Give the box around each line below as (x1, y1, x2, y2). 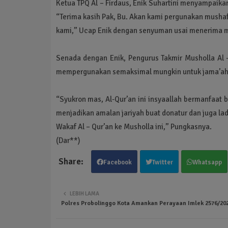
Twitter (152, 158, 173, 166)
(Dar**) (55, 135, 80, 145)
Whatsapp (192, 158, 222, 166)
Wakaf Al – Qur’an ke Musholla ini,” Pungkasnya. (55, 122, 212, 131)
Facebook (103, 158, 132, 166)
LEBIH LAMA (69, 190, 99, 197)
